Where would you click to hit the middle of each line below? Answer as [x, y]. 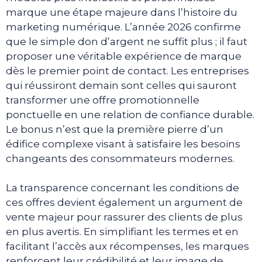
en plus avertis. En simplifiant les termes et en [122, 232]
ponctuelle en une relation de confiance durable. [130, 114]
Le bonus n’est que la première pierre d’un [115, 129]
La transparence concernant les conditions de [123, 188]
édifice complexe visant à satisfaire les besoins [123, 144]
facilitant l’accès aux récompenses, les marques [127, 247]
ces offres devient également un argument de [124, 203]
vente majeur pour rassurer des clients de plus [124, 217]
